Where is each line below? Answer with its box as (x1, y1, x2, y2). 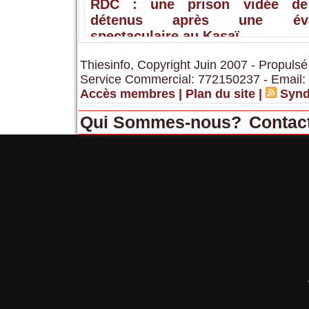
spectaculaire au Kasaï (90, 28, 239, 43)
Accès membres (79, 86, 175, 101)
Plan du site (185, 86, 255, 101)
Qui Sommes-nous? (79, 112, 246, 132)
